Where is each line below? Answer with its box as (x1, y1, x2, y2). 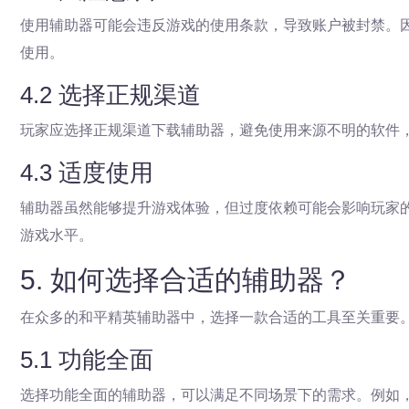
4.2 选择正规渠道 (20, 81, 201, 110)
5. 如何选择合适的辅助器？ (20, 265, 351, 296)
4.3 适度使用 (20, 159, 153, 187)
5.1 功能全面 (20, 346, 153, 374)
